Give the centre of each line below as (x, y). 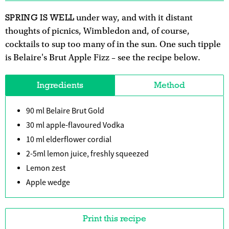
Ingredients (60, 85)
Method (169, 85)
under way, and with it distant (134, 18)
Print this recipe (114, 218)
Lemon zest (46, 168)
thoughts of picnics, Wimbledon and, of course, (97, 31)
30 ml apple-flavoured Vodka (75, 125)
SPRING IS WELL (40, 17)
